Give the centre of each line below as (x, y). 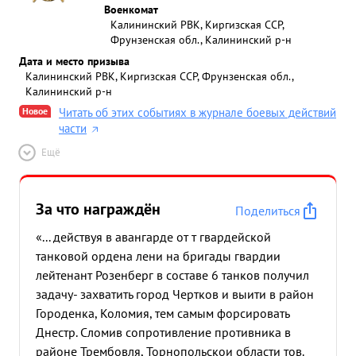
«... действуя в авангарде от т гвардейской (153, 237)
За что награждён (98, 209)
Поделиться (268, 211)
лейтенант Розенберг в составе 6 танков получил (172, 275)
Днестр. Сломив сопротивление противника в (163, 332)
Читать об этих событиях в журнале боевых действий (197, 112)
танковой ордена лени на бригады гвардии (158, 256)
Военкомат (131, 9)
